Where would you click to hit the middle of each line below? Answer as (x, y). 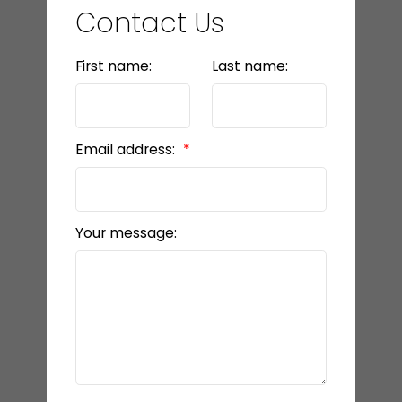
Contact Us (149, 22)
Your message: (126, 232)
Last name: (250, 66)
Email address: (127, 149)
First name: (113, 66)
